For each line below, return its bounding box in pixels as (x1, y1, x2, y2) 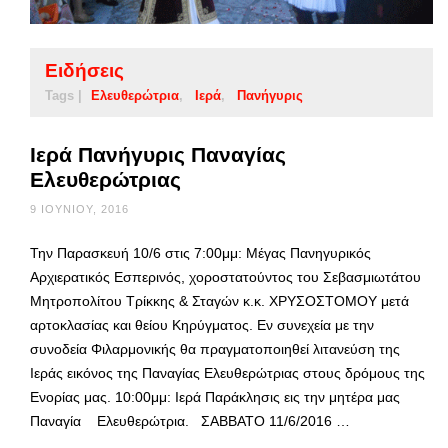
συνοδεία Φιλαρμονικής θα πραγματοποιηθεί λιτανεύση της (30, 340, 400, 357)
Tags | (45, 87, 82, 103)
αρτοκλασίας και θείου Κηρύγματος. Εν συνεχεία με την (30, 316, 374, 333)
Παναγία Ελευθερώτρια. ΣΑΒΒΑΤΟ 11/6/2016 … (30, 412, 350, 429)
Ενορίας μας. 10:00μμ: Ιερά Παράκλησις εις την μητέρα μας (30, 388, 400, 405)
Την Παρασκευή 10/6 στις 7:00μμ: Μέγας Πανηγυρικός (30, 244, 371, 261)
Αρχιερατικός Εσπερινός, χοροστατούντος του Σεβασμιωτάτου (30, 268, 421, 285)
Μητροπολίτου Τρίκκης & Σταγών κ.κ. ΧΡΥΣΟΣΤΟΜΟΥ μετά (30, 292, 409, 309)
